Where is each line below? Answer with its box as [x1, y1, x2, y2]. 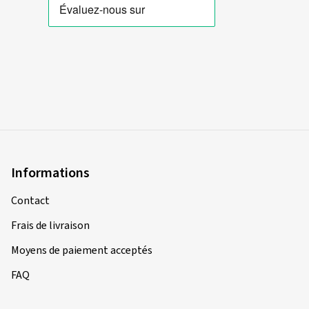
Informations [11, 163, 90, 183]
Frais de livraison [11, 218, 90, 233]
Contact [11, 193, 50, 208]
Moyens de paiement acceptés [11, 243, 152, 258]
